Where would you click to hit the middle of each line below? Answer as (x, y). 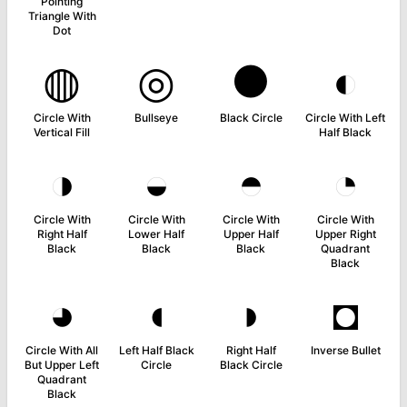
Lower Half (156, 234)
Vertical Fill (62, 132)
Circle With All (62, 350)
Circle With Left (345, 118)
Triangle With (62, 16)
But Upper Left (62, 365)
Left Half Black (156, 350)
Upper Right (345, 234)
